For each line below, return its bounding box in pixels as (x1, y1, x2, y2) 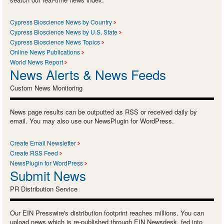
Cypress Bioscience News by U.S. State (10, 27, 117, 36)
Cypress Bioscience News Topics (10, 37, 100, 46)
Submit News (10, 165, 86, 184)
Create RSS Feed (10, 148, 58, 157)
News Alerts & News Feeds (10, 64, 166, 83)
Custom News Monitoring (10, 82, 82, 92)
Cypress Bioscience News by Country (10, 17, 112, 26)
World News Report (10, 57, 63, 66)
